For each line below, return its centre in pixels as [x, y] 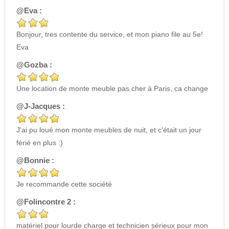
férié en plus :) [39, 143]
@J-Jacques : [40, 106]
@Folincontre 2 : [46, 202]
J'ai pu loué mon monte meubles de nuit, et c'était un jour [109, 130]
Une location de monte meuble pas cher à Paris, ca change [112, 89]
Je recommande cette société [64, 184]
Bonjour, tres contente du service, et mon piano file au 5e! [109, 35]
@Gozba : [34, 65]
